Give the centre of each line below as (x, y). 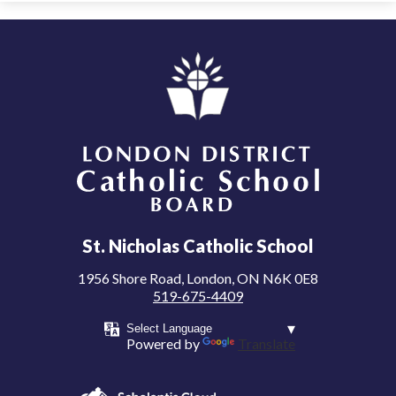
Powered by (164, 343)
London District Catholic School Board (198, 232)
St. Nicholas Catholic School (198, 246)
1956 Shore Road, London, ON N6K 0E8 (198, 278)
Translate (267, 343)
